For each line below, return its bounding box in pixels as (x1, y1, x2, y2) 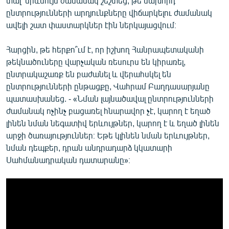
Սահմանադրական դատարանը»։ (6, 154, 130, 165)
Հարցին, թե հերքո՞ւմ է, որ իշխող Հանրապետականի (6, 44, 204, 54)
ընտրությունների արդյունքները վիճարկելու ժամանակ (6, 7, 212, 17)
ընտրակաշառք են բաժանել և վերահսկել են (6, 68, 171, 79)
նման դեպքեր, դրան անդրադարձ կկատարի (6, 142, 172, 152)
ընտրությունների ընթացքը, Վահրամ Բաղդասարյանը (6, 81, 210, 91)
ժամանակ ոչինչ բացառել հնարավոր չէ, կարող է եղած (6, 105, 211, 116)
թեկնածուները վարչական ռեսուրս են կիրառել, (6, 56, 186, 66)
